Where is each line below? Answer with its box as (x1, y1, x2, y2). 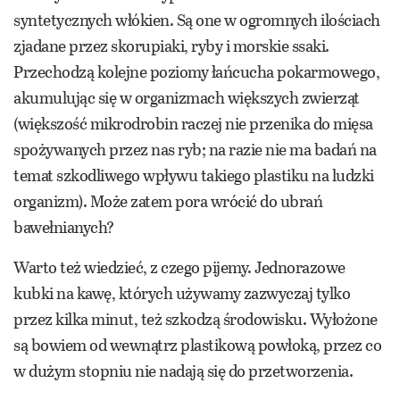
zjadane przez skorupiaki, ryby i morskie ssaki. (13, 34, 329, 58)
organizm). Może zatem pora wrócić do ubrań (13, 189, 322, 213)
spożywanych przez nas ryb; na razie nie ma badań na (13, 137, 377, 162)
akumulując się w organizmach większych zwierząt (13, 86, 360, 110)
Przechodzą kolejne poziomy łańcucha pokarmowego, (13, 60, 379, 84)
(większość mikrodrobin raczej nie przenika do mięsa (13, 112, 373, 136)
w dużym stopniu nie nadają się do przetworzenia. (13, 359, 353, 383)
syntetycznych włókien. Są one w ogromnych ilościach (13, 8, 380, 32)
